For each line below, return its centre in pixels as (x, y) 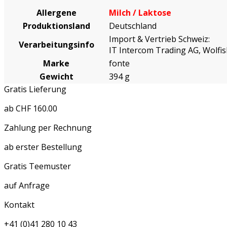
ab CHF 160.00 (31, 108)
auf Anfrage (27, 185)
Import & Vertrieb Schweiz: (159, 39)
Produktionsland (56, 26)
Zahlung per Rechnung (48, 127)
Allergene (56, 12)
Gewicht (56, 76)
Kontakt (19, 204)
